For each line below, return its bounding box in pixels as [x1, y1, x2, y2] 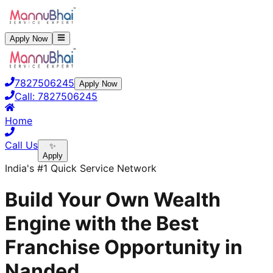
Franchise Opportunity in [5, 235, 243, 259]
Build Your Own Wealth [5, 187, 221, 211]
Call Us [5, 139, 38, 152]
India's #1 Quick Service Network [5, 162, 157, 175]
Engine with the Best [5, 211, 199, 235]
